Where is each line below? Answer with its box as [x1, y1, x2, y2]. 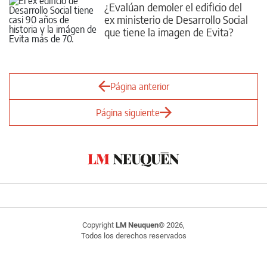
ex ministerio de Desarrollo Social [104, 12, 248, 26]
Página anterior [110, 80, 169, 92]
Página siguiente [95, 107, 160, 119]
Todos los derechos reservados [80, 231, 187, 240]
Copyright [82, 221, 116, 229]
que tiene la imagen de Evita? [104, 24, 234, 39]
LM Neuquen [116, 221, 159, 229]
